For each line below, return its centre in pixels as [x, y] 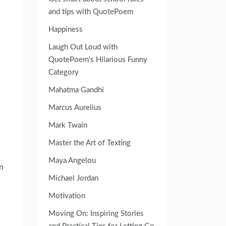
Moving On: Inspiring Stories [96, 213]
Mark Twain [68, 125]
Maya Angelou [72, 160]
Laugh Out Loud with [83, 47]
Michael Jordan [73, 178]
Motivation [67, 196]
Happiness [66, 29]
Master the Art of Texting [90, 143]
